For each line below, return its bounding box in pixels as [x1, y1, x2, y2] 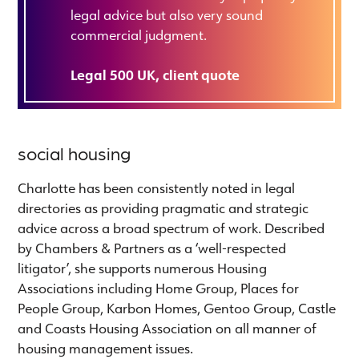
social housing [18, 141, 131, 164]
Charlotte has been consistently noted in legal [18, 179, 296, 196]
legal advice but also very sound [71, 6, 264, 23]
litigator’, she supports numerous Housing [18, 259, 268, 276]
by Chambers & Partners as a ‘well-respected [18, 239, 287, 256]
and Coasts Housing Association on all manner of [18, 319, 317, 337]
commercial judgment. [71, 26, 208, 43]
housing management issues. [18, 339, 194, 357]
